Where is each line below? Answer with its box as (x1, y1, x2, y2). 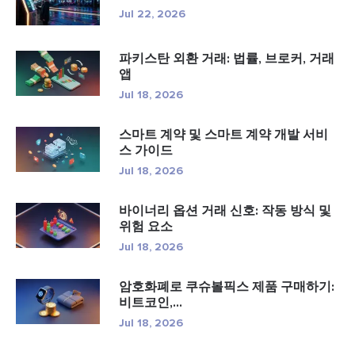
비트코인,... (119, 295, 182, 311)
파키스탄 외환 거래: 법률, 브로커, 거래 (119, 51, 334, 67)
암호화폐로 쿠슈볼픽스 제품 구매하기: (119, 279, 334, 296)
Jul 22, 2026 (119, 6, 185, 21)
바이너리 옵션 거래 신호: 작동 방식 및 (119, 203, 331, 219)
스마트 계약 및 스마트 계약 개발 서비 (119, 127, 328, 143)
